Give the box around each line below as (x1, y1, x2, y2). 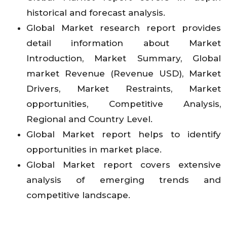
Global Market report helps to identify (26, 129, 221, 140)
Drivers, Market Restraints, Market (26, 84, 221, 94)
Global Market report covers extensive (26, 160, 221, 170)
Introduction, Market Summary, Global (26, 53, 221, 64)
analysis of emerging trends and (26, 175, 221, 185)
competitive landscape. (26, 190, 130, 201)
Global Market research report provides (26, 23, 221, 33)
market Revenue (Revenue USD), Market (26, 68, 221, 79)
